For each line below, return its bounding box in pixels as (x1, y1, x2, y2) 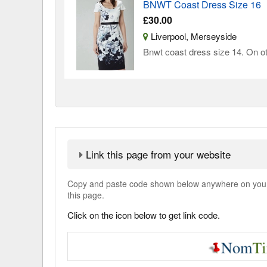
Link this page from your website (86, 147, 231, 162)
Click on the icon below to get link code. (67, 209, 220, 222)
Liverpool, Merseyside (148, 29, 237, 42)
